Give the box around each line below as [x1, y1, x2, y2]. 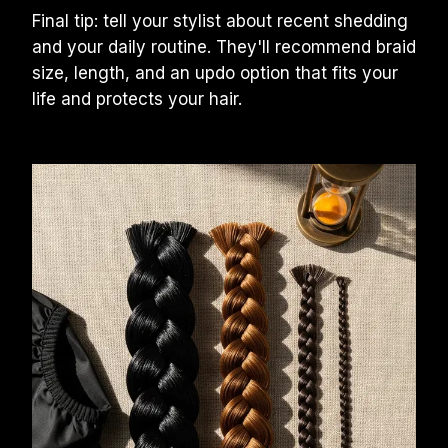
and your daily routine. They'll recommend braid [32, 37, 416, 57]
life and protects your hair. [32, 89, 242, 109]
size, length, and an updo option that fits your [32, 63, 398, 83]
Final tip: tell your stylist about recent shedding [32, 11, 408, 31]
